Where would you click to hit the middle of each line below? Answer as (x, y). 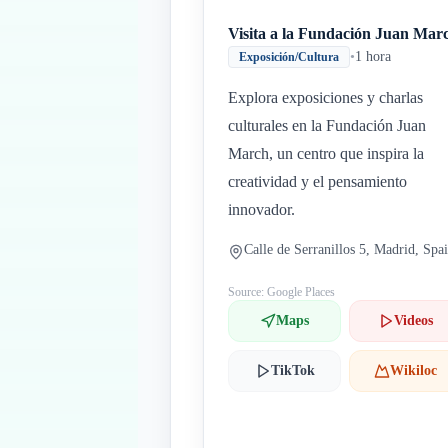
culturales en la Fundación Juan (327, 125)
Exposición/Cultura (289, 57)
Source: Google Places (281, 292)
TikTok (292, 370)
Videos (414, 320)
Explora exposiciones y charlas (325, 97)
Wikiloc (414, 370)
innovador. (261, 209)
